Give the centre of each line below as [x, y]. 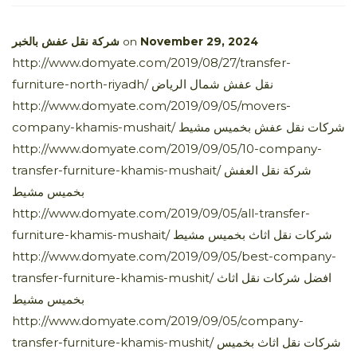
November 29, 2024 [199, 41]
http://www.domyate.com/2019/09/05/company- [158, 320]
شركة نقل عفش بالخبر [66, 41]
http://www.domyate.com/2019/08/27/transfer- [151, 62]
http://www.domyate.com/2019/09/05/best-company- [174, 256]
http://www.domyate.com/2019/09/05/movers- [151, 105]
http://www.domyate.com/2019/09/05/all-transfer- [161, 213]
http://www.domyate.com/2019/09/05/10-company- [167, 148]
